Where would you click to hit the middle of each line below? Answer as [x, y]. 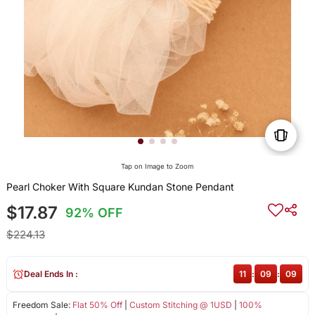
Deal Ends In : [51, 274]
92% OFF [95, 213]
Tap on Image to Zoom [157, 167]
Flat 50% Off [97, 305]
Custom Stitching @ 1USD [180, 305]
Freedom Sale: [42, 305]
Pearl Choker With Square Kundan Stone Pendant [120, 187]
